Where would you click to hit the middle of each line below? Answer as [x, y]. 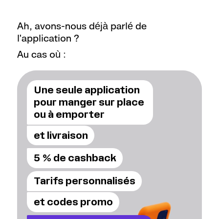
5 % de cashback [75, 158]
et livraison [61, 135]
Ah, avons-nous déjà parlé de [82, 26]
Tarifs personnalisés [84, 181]
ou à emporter [69, 114]
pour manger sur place [89, 102]
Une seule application [87, 90]
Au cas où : [41, 55]
